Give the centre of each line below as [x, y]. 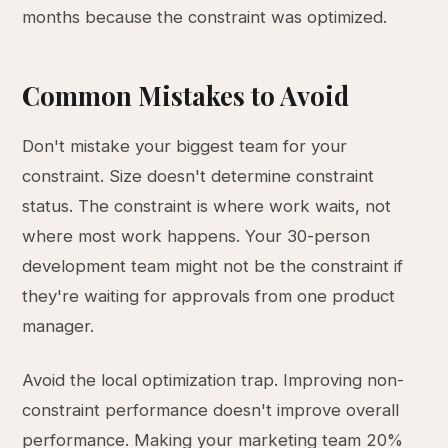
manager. [58, 326]
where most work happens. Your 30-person [196, 236]
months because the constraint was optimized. [205, 17]
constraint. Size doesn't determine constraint [198, 176]
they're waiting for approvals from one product [209, 296]
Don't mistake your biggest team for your [185, 146]
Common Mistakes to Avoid [186, 95]
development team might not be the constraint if [213, 266]
